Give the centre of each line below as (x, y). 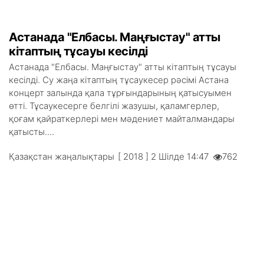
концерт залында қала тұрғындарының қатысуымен (120, 93)
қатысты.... (32, 132)
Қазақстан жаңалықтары (62, 156)
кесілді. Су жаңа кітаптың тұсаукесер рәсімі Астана (119, 80)
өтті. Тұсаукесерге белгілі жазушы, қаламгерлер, (114, 106)
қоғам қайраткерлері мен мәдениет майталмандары (122, 119)
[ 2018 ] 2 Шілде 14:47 (166, 156)
